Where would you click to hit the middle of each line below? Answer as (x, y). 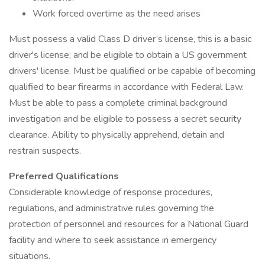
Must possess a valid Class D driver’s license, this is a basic (130, 39)
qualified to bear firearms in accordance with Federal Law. (126, 87)
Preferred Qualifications (64, 176)
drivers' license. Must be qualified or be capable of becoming (132, 71)
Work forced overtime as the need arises (117, 14)
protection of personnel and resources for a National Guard (129, 224)
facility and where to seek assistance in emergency (113, 240)
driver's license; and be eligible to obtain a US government (128, 55)
